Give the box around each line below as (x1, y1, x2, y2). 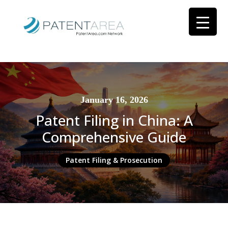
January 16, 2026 (80, 94, 148, 105)
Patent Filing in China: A (35, 110, 193, 130)
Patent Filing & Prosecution (66, 155, 162, 165)
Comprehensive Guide (42, 127, 186, 147)
